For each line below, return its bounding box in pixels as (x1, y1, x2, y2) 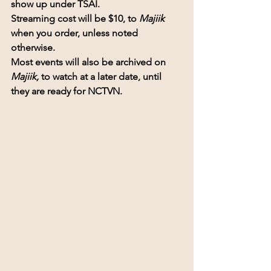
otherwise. (11, 41, 55, 53)
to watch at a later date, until (39, 70, 164, 82)
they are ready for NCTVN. (11, 85, 122, 97)
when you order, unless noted (11, 27, 140, 39)
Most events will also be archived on (11, 56, 168, 68)
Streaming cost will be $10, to (11, 12, 139, 24)
